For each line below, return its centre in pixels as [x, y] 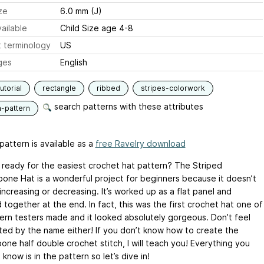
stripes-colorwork [173, 88]
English [73, 62]
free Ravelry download [140, 143]
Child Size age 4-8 [96, 28]
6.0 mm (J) [81, 11]
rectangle [59, 88]
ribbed [108, 88]
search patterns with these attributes [127, 106]
